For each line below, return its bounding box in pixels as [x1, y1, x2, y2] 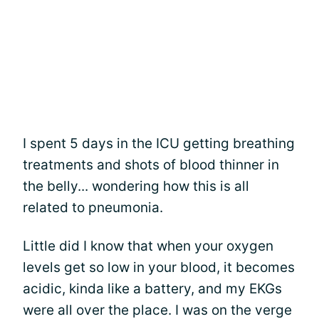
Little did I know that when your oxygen [23, 238, 273, 254]
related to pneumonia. [23, 199, 163, 216]
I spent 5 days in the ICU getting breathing [23, 135, 295, 152]
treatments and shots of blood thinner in [23, 157, 279, 173]
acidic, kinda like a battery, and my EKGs [23, 281, 282, 297]
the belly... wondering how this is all [23, 178, 249, 194]
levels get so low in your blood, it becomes [23, 259, 295, 276]
